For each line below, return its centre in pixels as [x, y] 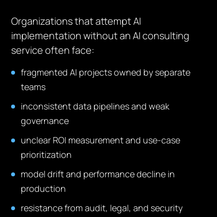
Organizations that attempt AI [76, 21]
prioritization [46, 155]
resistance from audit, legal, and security [102, 208]
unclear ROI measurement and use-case [101, 140]
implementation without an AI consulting [101, 36]
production [44, 188]
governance [45, 121]
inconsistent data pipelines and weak [95, 106]
